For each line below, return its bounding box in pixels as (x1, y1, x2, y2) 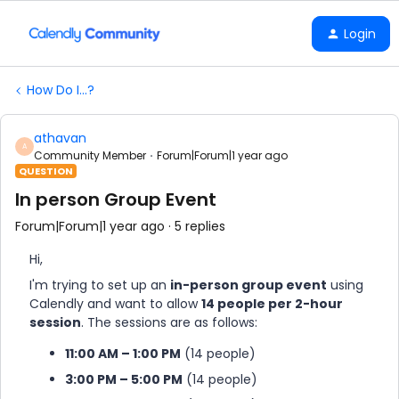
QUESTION (19, 164, 73, 178)
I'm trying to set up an (29, 276, 170, 294)
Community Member (34, 148, 146, 163)
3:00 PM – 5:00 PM (65, 370, 183, 388)
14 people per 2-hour (201, 295, 343, 313)
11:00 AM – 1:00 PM (65, 345, 181, 362)
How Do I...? (27, 81, 94, 99)
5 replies (175, 217, 225, 235)
